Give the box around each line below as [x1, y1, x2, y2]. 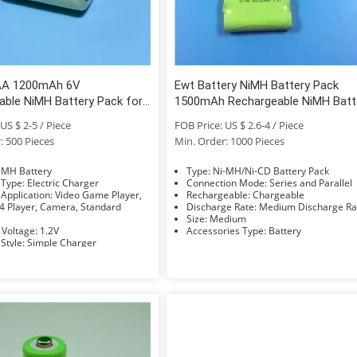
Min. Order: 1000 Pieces [175, 133, 285, 148]
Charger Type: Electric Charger [26, 175, 99, 190]
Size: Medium [210, 211, 247, 226]
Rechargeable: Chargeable [253, 187, 305, 202]
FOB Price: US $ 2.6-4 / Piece [175, 117, 304, 132]
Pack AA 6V [175, 109, 237, 124]
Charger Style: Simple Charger [26, 235, 96, 249]
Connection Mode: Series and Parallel [269, 175, 353, 190]
